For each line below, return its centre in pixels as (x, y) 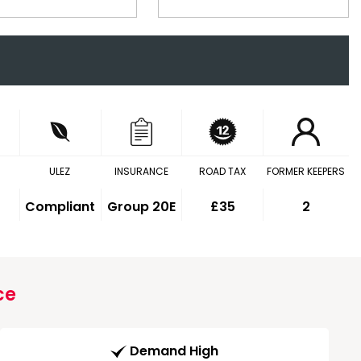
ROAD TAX (222, 171)
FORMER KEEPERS (305, 171)
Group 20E (142, 207)
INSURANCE (141, 171)
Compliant (60, 207)
